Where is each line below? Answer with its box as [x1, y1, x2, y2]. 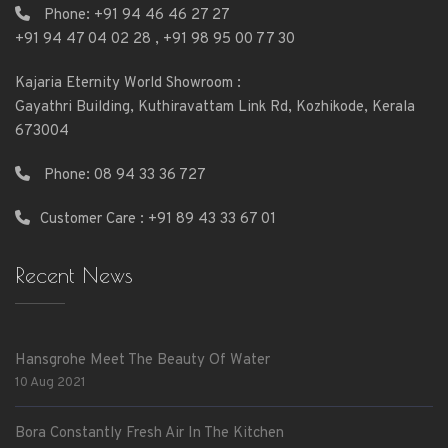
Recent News [15, 262, 133, 288]
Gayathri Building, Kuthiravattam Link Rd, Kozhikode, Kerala [15, 98, 415, 117]
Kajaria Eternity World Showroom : [15, 74, 241, 93]
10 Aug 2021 [15, 374, 86, 391]
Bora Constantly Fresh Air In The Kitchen [15, 424, 284, 443]
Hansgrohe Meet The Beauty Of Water [15, 351, 270, 370]
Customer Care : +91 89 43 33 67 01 [40, 210, 276, 229]
